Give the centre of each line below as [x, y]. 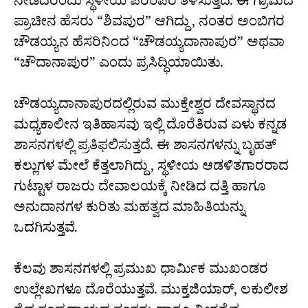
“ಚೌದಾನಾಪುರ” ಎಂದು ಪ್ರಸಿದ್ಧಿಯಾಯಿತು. [119, 65]
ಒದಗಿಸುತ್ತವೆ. [46, 230]
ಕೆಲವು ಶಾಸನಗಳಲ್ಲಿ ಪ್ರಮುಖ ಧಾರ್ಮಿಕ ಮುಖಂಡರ [141, 272]
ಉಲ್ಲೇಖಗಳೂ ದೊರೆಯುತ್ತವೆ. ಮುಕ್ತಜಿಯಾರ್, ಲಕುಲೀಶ [151, 292]
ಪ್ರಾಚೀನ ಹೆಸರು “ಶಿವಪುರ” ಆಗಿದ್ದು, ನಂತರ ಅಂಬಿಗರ [149, 24]
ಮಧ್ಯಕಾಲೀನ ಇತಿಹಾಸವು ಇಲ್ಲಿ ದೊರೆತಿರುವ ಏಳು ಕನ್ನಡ [150, 127]
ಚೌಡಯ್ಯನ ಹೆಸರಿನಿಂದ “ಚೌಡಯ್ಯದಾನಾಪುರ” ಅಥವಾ [149, 45]
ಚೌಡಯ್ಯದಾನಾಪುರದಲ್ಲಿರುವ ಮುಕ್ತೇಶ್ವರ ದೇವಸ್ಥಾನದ [145, 107]
